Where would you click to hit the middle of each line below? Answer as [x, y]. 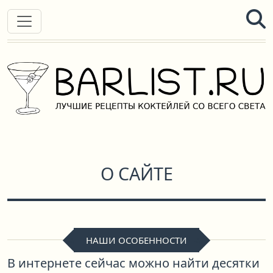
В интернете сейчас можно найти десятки [133, 263]
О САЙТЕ [136, 173]
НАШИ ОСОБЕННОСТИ [136, 240]
